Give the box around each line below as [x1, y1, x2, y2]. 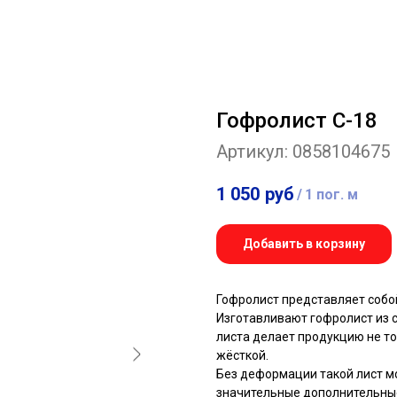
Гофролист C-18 [216, 108, 378, 133]
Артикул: [216, 141, 292, 162]
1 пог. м [305, 186, 358, 204]
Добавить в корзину [243, 237, 365, 252]
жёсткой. [216, 348, 269, 363]
